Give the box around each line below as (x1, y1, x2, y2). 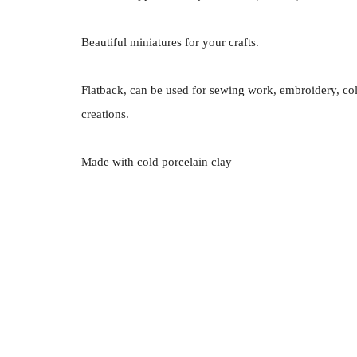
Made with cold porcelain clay (81, 155, 232, 168)
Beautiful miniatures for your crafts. (81, 35, 259, 49)
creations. (81, 107, 129, 120)
